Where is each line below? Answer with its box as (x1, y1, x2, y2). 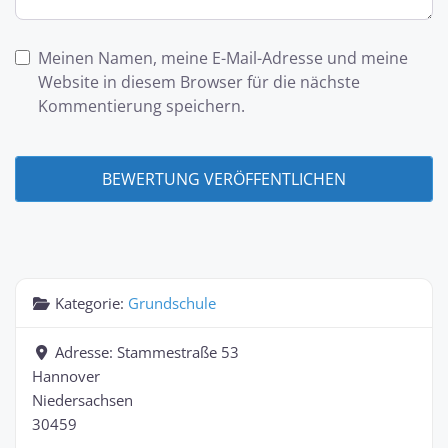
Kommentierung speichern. (37, 94, 245, 117)
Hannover (32, 365, 100, 386)
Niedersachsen (32, 389, 133, 410)
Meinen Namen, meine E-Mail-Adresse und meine (37, 46, 408, 69)
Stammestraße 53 (116, 341, 239, 362)
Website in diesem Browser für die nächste (37, 70, 360, 93)
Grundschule (127, 292, 216, 313)
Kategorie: (54, 292, 128, 313)
